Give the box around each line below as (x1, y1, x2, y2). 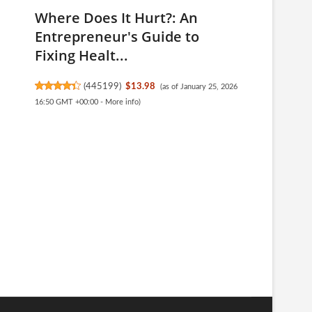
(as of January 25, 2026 (159, 83, 237, 91)
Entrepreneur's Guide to (35, 27, 199, 46)
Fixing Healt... (35, 46, 128, 65)
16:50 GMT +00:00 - (35, 98, 105, 106)
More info (105, 98, 139, 106)
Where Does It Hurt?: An (35, 8, 198, 27)
